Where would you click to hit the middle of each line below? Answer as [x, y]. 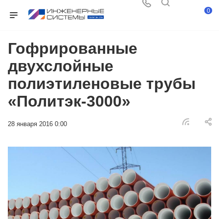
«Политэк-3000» [69, 101]
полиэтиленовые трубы [102, 84]
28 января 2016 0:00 [37, 124]
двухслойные [61, 66]
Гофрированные [73, 48]
